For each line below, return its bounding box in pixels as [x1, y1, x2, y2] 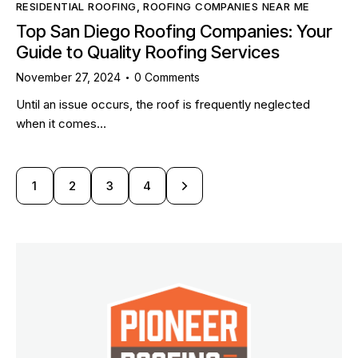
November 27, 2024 [16, 70, 121, 85]
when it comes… [16, 115, 106, 131]
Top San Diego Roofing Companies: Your [16, 21, 332, 42]
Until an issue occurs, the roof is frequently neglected [16, 96, 310, 112]
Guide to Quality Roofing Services [16, 42, 280, 63]
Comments [145, 70, 201, 85]
